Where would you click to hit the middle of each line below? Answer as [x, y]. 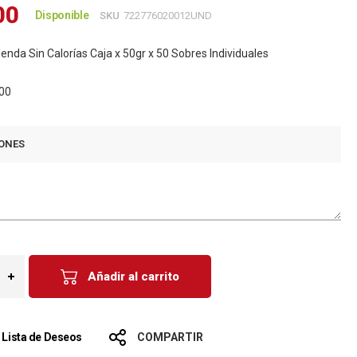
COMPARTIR [171, 337]
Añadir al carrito [134, 277]
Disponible [62, 15]
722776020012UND [167, 16]
